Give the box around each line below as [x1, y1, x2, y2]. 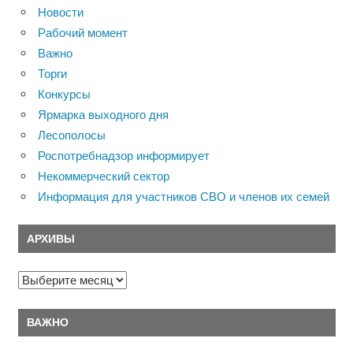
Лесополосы [38, 127, 106, 143]
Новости [38, 4, 84, 20]
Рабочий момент [38, 24, 128, 40]
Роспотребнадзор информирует [38, 147, 210, 163]
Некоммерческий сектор [38, 168, 169, 184]
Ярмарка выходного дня [38, 106, 169, 122]
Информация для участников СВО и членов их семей [38, 188, 329, 204]
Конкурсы [38, 86, 91, 102]
